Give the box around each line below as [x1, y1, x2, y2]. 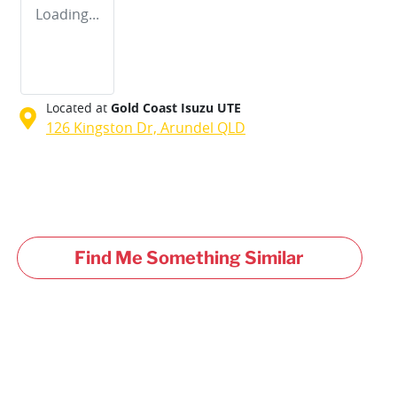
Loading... [35, 4, 99, 24]
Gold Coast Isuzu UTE [111, 98, 241, 116]
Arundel [160, 117, 214, 137]
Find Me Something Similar [74, 246, 305, 269]
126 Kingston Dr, [46, 117, 160, 137]
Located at [46, 98, 107, 116]
